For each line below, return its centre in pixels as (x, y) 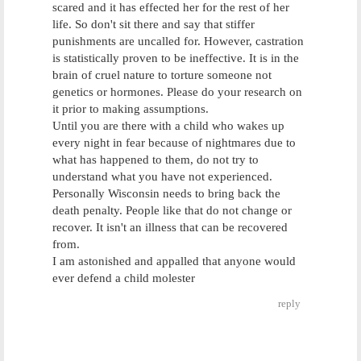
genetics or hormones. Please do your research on (177, 92)
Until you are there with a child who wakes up (168, 126)
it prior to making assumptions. (131, 109)
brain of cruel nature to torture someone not (162, 75)
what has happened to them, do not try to (156, 160)
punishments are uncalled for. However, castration (178, 41)
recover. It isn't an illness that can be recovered (170, 227)
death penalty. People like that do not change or (172, 210)
